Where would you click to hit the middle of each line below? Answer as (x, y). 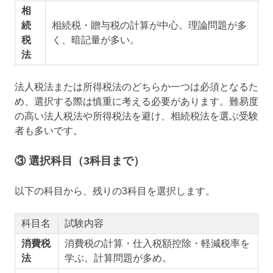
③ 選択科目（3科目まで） (80, 161)
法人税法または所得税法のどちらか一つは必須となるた (136, 87)
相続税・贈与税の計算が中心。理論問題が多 (149, 25)
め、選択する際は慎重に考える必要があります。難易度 (136, 101)
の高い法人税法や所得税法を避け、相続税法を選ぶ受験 (136, 116)
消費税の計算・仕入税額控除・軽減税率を (157, 243)
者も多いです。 (49, 130)
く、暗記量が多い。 (95, 40)
